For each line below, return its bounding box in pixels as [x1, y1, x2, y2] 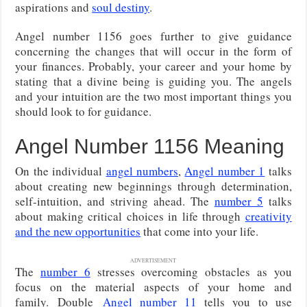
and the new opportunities [15, 223, 141, 239]
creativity [245, 208, 292, 224]
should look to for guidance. [15, 103, 152, 119]
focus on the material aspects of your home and [15, 278, 292, 295]
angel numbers [106, 162, 179, 179]
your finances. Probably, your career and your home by [15, 58, 292, 74]
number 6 [40, 263, 90, 280]
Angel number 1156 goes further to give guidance [15, 27, 292, 44]
